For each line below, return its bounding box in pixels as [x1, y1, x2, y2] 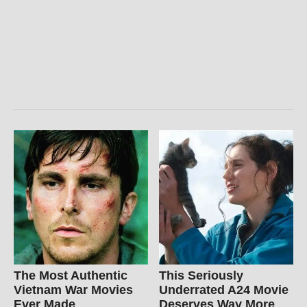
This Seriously [159, 269, 244, 283]
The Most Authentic [14, 269, 127, 283]
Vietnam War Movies [14, 283, 133, 297]
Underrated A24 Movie [159, 283, 289, 297]
